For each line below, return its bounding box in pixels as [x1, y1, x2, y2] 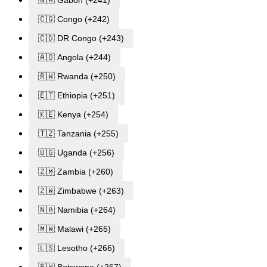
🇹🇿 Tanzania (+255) [38, 129, 119, 139]
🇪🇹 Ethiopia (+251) [38, 91, 115, 101]
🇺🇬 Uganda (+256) [38, 148, 114, 158]
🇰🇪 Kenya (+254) [38, 110, 108, 120]
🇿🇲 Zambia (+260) [38, 167, 113, 177]
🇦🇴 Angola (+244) [38, 52, 111, 63]
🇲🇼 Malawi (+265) [38, 224, 111, 234]
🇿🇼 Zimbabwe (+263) [38, 186, 124, 196]
